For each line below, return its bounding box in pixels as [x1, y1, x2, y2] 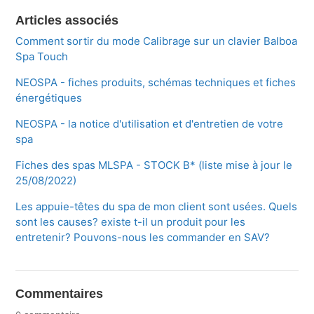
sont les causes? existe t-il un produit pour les [15, 215, 246, 229]
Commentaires [15, 287, 104, 301]
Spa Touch [15, 50, 69, 64]
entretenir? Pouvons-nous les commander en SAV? [15, 231, 271, 245]
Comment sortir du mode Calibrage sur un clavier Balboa [15, 34, 298, 48]
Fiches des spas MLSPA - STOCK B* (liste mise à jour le [15, 158, 293, 172]
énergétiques [15, 91, 83, 105]
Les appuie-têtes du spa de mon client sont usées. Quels [15, 200, 298, 214]
